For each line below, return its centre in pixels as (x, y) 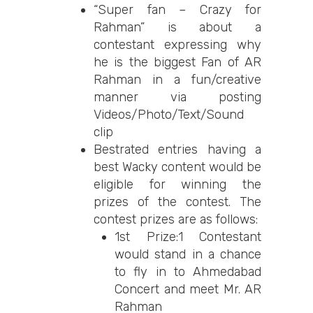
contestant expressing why (177, 45)
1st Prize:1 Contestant (188, 237)
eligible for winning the (177, 184)
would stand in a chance (188, 254)
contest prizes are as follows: (176, 219)
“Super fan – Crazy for (177, 10)
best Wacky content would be (177, 167)
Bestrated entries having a (177, 150)
